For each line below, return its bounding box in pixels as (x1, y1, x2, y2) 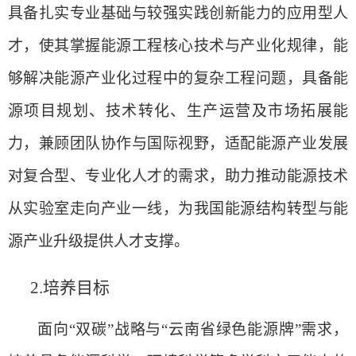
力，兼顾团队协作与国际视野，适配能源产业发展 (8, 134, 348, 152)
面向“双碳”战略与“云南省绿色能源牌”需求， (37, 321, 348, 339)
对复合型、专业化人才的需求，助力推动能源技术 (8, 167, 348, 184)
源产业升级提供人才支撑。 (8, 232, 189, 250)
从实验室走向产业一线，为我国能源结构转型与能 (8, 199, 348, 217)
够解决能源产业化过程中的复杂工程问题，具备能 (8, 69, 348, 87)
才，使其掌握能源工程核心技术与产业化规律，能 (8, 37, 348, 54)
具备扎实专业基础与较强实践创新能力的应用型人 (8, 4, 348, 21)
